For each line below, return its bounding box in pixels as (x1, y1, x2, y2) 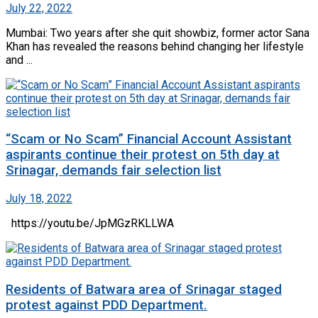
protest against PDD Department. (6, 297, 207, 313)
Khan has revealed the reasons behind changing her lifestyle (6, 39, 304, 53)
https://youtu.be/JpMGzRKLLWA (6, 216, 180, 230)
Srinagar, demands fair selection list (6, 163, 221, 179)
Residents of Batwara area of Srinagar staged (6, 281, 282, 297)
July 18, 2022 (6, 192, 72, 205)
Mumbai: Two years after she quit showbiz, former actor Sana (6, 26, 309, 40)
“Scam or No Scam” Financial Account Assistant (6, 131, 292, 148)
